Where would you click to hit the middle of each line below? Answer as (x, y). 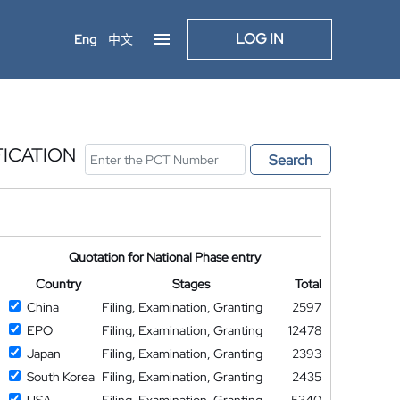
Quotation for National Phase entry (165, 257)
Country (58, 284)
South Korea (60, 377)
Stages (192, 284)
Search (291, 160)
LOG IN (260, 39)
